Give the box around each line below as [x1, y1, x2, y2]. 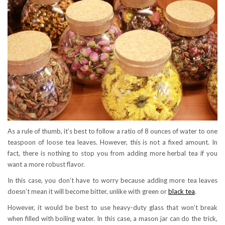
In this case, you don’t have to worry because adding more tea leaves [8, 176, 217, 185]
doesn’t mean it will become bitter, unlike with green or [8, 187, 168, 196]
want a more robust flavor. [8, 160, 85, 169]
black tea [168, 187, 195, 196]
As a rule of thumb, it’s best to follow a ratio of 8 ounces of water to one [8, 127, 217, 136]
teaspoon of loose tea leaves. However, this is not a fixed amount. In [8, 138, 217, 147]
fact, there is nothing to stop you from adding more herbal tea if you [8, 149, 217, 158]
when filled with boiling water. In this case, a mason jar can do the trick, [8, 214, 217, 223]
